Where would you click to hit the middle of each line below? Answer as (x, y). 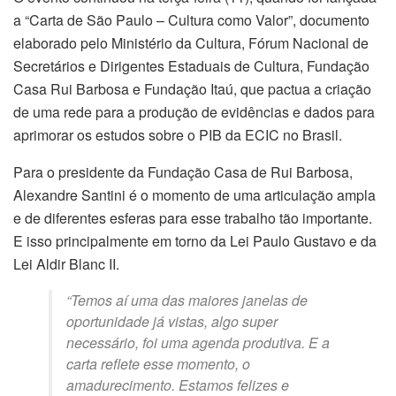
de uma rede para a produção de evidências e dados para (194, 111)
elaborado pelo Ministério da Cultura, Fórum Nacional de (191, 42)
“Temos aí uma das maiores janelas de (187, 300)
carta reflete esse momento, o (158, 363)
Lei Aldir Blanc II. (66, 263)
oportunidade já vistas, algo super (172, 321)
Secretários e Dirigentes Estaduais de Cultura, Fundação (191, 65)
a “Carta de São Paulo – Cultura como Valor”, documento (191, 19)
